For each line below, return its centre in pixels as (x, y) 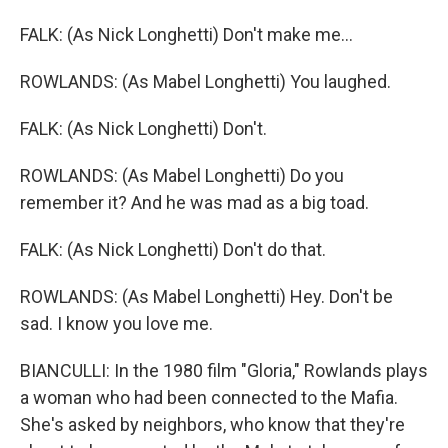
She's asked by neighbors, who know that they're (212, 424)
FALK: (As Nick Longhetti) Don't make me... (186, 34)
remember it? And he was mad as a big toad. (194, 202)
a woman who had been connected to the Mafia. (209, 397)
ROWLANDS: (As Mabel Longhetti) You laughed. (205, 81)
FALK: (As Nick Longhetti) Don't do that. (173, 249)
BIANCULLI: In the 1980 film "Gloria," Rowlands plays (224, 370)
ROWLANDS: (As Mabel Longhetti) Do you (182, 175)
